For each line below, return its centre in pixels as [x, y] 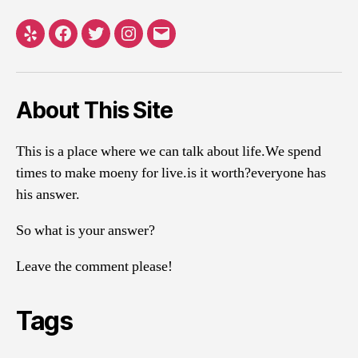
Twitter [118, 43]
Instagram [160, 43]
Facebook [95, 43]
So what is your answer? [86, 230]
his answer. [48, 194]
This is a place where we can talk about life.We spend [169, 151]
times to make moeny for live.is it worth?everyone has [171, 173]
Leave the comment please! [94, 266]
